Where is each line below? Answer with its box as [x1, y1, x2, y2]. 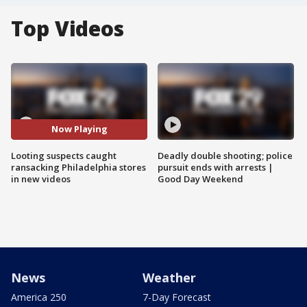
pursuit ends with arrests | [158, 160, 273, 173]
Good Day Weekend [158, 172, 243, 185]
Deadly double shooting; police [158, 149, 293, 162]
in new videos [11, 172, 71, 185]
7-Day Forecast [143, 290, 211, 304]
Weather [143, 269, 196, 286]
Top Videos [11, 14, 124, 42]
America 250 [11, 290, 66, 304]
